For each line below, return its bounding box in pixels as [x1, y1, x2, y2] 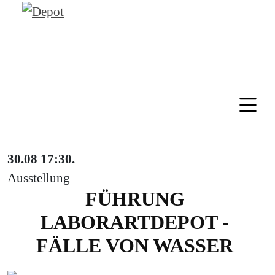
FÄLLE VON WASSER [36, 234, 234, 257]
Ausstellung [7, 171, 70, 185]
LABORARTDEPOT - [41, 211, 230, 233]
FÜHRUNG [85, 188, 185, 210]
